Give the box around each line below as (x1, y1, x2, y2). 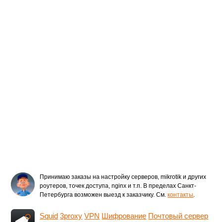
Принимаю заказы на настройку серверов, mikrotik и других (40, 173, 207, 180)
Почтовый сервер (148, 212, 209, 220)
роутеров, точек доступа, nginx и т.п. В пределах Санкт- (40, 182, 197, 189)
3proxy (60, 212, 83, 220)
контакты (167, 191, 194, 198)
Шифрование (102, 212, 147, 220)
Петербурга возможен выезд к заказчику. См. (40, 191, 168, 198)
